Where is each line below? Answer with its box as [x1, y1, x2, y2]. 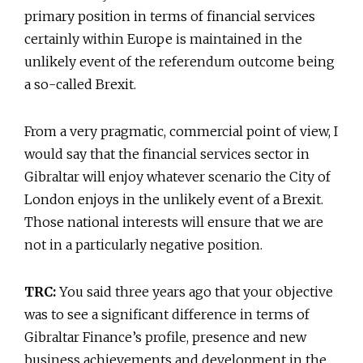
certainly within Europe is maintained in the [24, 30, 302, 47]
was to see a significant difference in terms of [24, 305, 310, 322]
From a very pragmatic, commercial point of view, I [24, 122, 338, 139]
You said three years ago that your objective [56, 283, 333, 300]
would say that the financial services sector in [24, 145, 310, 162]
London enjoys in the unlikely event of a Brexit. [24, 190, 323, 207]
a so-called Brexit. [24, 75, 136, 92]
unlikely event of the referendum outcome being [24, 53, 335, 70]
